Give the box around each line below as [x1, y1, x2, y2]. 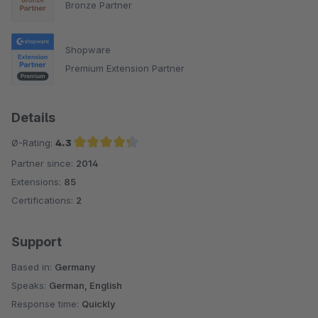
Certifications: [11, 194, 76, 206]
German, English [49, 279, 122, 291]
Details [11, 109, 55, 125]
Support [11, 234, 62, 249]
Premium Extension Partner [65, 62, 185, 75]
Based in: [11, 261, 55, 273]
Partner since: [11, 157, 76, 169]
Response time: [11, 297, 82, 309]
